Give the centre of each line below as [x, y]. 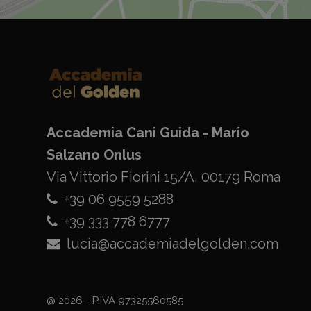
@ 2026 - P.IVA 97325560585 [115, 300]
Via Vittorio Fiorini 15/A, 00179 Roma [164, 177]
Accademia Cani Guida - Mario [148, 132]
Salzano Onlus [94, 154]
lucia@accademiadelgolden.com [171, 243]
